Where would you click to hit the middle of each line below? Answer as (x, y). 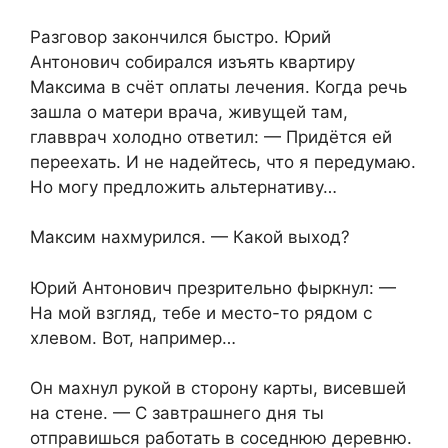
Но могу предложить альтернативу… (183, 186)
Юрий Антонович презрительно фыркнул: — (213, 287)
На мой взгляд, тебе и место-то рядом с (201, 312)
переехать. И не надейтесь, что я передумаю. (223, 161)
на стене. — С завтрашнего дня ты (177, 413)
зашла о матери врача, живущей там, (189, 111)
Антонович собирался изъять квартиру (192, 61)
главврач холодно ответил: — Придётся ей (211, 136)
